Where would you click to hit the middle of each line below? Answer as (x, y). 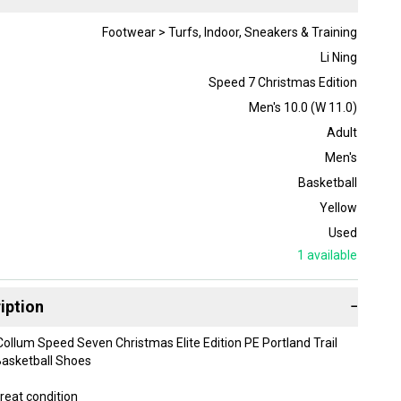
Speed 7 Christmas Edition (282, 82)
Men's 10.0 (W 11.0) (303, 107)
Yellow (338, 207)
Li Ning (338, 57)
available (330, 255)
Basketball (327, 182)
